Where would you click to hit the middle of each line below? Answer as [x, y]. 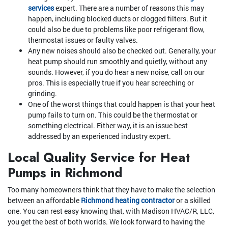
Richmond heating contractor [128, 201]
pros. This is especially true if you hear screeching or [111, 83]
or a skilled [193, 201]
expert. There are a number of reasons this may [129, 8]
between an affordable [44, 201]
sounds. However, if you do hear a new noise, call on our [116, 72]
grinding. [42, 94]
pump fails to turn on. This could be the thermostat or [113, 115]
